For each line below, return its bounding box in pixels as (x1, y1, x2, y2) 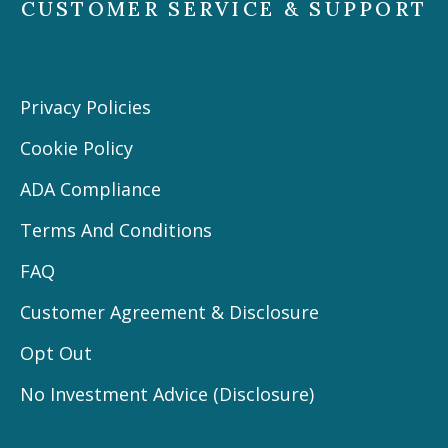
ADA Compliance (20, 176, 161, 201)
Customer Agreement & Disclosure (20, 299, 319, 324)
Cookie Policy (20, 135, 133, 160)
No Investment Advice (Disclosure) (20, 381, 314, 406)
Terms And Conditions (20, 217, 212, 242)
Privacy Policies (20, 94, 151, 119)
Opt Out (20, 340, 92, 365)
